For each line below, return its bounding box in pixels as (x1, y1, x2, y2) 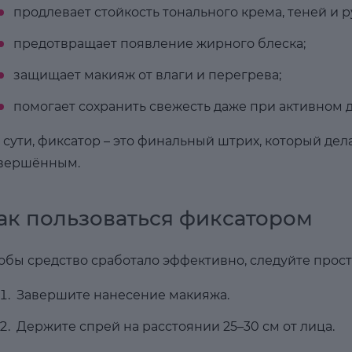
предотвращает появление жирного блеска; (13, 36, 306, 51)
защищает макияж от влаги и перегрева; (13, 68, 281, 82)
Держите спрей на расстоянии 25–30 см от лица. (16, 319, 335, 334)
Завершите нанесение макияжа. (16, 288, 229, 302)
